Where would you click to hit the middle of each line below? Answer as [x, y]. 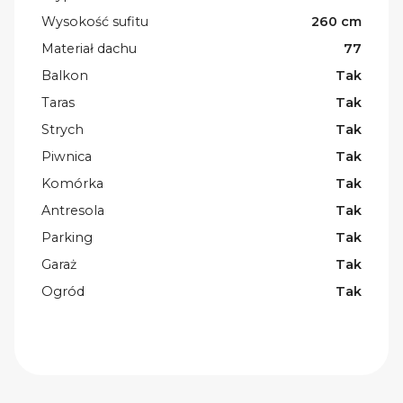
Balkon [65, 75]
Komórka [72, 183]
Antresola [73, 210]
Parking [67, 237]
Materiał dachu [89, 48]
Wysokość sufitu [95, 21]
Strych [63, 129]
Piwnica [67, 156]
